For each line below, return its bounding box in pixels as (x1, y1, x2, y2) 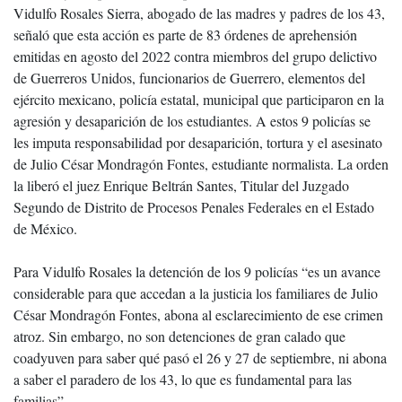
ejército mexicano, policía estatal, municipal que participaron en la (13, 90, 384, 109)
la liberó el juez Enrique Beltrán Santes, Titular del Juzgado (13, 176, 349, 195)
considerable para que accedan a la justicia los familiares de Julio (13, 284, 378, 302)
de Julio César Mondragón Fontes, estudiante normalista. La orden (13, 154, 389, 173)
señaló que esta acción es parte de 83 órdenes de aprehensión (13, 25, 357, 44)
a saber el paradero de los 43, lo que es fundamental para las (13, 370, 352, 389)
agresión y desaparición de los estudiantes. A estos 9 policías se (13, 111, 371, 130)
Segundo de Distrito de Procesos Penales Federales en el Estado (13, 197, 374, 216)
